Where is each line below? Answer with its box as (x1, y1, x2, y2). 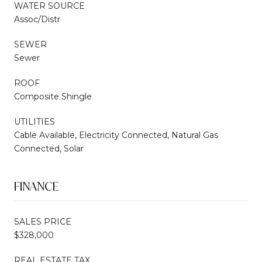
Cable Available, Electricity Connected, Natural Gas (14, 129, 218, 140)
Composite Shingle (14, 91, 92, 102)
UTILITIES (14, 116, 55, 127)
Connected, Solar (14, 143, 84, 154)
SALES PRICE (14, 216, 71, 227)
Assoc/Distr (14, 13, 60, 25)
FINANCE (14, 178, 58, 194)
